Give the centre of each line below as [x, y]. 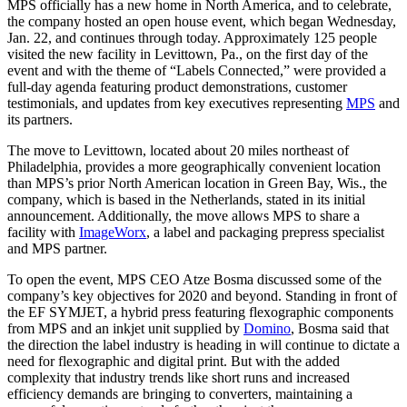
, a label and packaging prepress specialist [265, 233]
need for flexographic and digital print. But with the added [174, 362]
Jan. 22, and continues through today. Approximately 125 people [192, 38]
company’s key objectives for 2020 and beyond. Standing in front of [202, 296]
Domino [267, 329]
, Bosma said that [340, 329]
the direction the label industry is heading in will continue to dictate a [203, 345]
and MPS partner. [57, 249]
